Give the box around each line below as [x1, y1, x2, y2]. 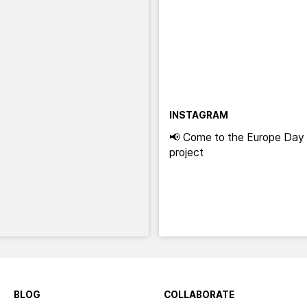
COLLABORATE [164, 288, 234, 300]
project [169, 146, 204, 160]
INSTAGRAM [169, 109, 228, 121]
